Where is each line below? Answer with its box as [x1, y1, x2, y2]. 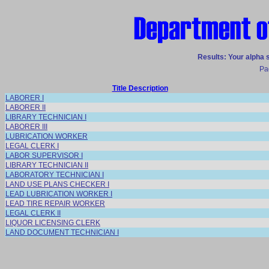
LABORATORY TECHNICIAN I [5, 171, 104, 179]
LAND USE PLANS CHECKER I [5, 180, 109, 189]
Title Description [112, 84, 168, 92]
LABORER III [5, 122, 47, 131]
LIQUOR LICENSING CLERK [5, 219, 100, 227]
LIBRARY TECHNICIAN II [5, 161, 88, 169]
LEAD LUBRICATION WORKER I [5, 190, 112, 198]
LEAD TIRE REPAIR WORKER [5, 199, 105, 208]
